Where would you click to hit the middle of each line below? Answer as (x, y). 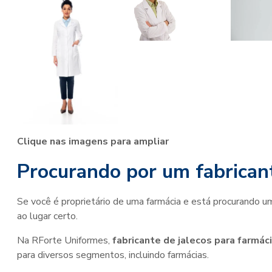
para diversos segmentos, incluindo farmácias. (113, 255)
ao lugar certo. (47, 216)
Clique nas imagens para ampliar (93, 141)
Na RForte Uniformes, (65, 240)
